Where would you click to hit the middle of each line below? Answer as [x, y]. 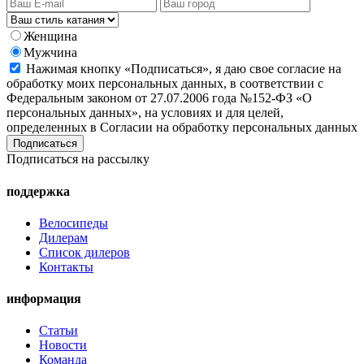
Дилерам [63, 237]
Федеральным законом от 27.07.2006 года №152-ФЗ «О [159, 98]
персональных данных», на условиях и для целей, [145, 113]
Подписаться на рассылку [78, 159]
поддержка [38, 191]
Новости [63, 345]
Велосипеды [74, 223]
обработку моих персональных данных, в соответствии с [165, 84]
